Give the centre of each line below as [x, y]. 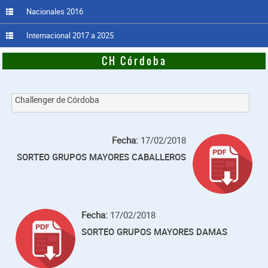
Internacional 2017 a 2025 [70, 36]
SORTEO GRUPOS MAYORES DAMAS [155, 232]
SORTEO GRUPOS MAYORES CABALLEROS [102, 157]
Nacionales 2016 [54, 12]
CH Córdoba [134, 61]
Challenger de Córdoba [57, 100]
